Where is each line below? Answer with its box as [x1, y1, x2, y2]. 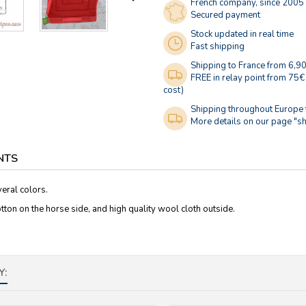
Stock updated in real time [191, 28, 294, 41]
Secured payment [191, 9, 260, 22]
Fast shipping [191, 40, 245, 53]
